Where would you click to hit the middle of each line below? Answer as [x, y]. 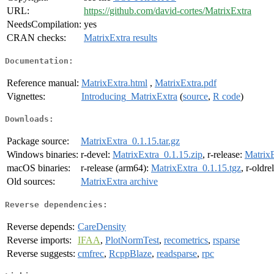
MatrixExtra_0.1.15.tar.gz [130, 141]
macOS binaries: [39, 168]
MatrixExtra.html [114, 83]
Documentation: [39, 61]
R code [227, 96]
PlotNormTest [132, 240]
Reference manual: [43, 83]
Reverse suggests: [41, 253]
